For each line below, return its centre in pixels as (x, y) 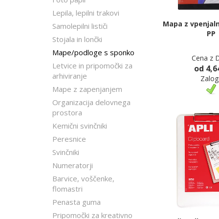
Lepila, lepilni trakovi (86, 13)
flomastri (67, 189)
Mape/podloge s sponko (93, 52)
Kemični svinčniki (80, 126)
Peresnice (69, 139)
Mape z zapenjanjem (87, 89)
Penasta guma (77, 202)
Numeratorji (73, 165)
